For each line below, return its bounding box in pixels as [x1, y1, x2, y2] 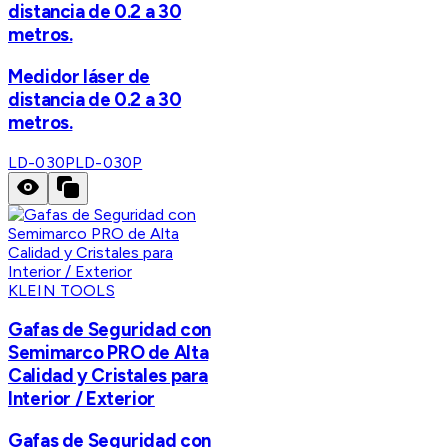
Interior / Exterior [8, 387, 155, 411]
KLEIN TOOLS [8, 280, 115, 300]
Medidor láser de [8, 64, 151, 88]
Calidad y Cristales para [8, 364, 209, 388]
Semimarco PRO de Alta [8, 341, 209, 365]
